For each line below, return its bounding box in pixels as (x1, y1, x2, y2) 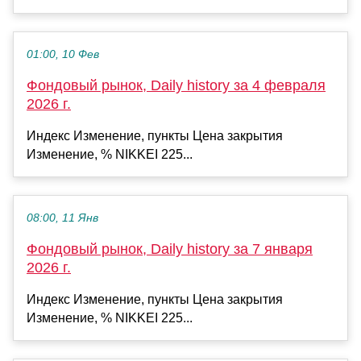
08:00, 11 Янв (27, 211, 98, 224)
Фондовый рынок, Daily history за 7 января (27, 240, 313, 257)
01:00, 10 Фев (27, 48, 99, 60)
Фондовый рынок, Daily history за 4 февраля (27, 77, 326, 93)
